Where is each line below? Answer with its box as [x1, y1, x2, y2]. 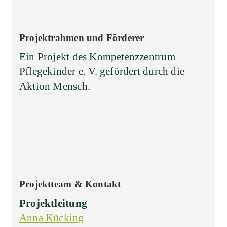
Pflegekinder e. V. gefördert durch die [19, 65, 184, 78]
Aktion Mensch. [19, 80, 90, 92]
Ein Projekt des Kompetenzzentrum [19, 50, 175, 63]
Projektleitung [19, 197, 87, 209]
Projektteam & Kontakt [19, 178, 121, 190]
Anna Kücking [19, 211, 84, 224]
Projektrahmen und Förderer [19, 32, 144, 43]
